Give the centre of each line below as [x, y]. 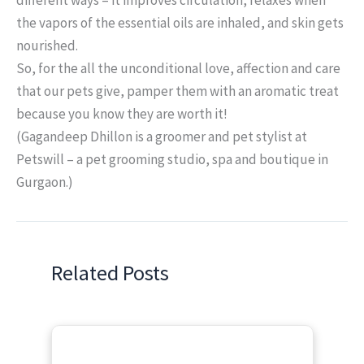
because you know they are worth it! [122, 113]
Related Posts [110, 273]
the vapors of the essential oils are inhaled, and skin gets [180, 22]
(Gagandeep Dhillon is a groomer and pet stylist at [162, 136]
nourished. [47, 45]
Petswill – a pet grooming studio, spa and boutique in [172, 159]
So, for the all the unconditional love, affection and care [178, 68]
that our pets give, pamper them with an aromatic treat [178, 91]
